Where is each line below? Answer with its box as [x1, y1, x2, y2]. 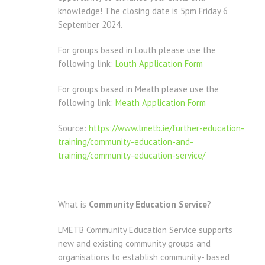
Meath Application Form [115, 97, 206, 109]
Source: [58, 122, 89, 134]
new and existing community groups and [58, 238, 211, 250]
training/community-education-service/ [58, 150, 205, 161]
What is [58, 199, 89, 211]
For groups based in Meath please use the [58, 83, 219, 95]
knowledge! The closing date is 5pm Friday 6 [58, 5, 228, 17]
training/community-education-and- [58, 136, 193, 148]
